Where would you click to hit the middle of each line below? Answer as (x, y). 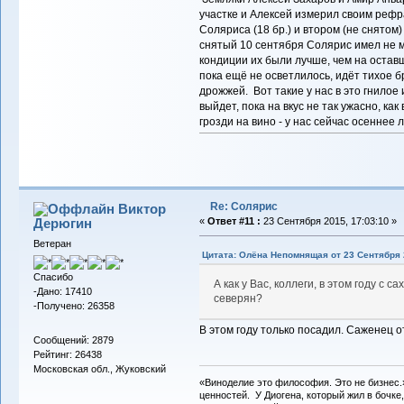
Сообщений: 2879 (73, 340)
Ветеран (52, 244)
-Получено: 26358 (73, 306)
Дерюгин (63, 224)
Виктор (142, 209)
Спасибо (53, 277)
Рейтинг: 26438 (67, 354)
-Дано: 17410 (62, 292)
